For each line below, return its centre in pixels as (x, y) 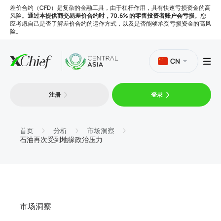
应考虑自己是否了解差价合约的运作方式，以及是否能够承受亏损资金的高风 (110, 23)
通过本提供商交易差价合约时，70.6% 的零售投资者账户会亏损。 (114, 16)
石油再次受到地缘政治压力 (61, 139)
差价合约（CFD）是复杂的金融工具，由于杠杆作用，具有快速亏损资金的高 (110, 8)
